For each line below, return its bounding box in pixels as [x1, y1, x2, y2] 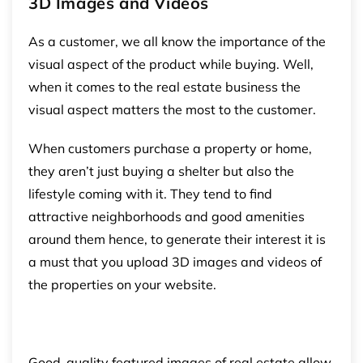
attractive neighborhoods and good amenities [28, 207, 305, 224]
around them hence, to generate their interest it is [28, 230, 326, 247]
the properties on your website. [28, 275, 216, 293]
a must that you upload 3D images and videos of [28, 253, 322, 270]
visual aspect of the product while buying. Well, [28, 55, 314, 72]
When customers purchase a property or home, [28, 139, 312, 156]
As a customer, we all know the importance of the [28, 32, 326, 49]
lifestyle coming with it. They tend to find [28, 185, 272, 202]
